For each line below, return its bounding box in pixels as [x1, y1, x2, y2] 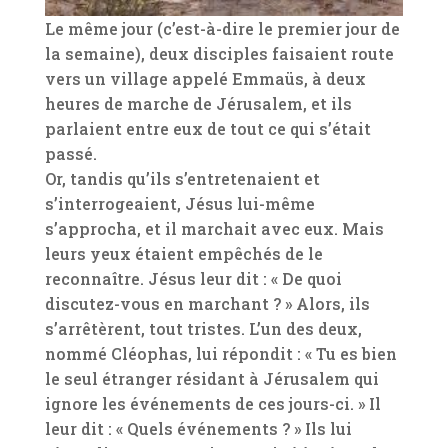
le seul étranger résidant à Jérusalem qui [44, 368, 379, 390]
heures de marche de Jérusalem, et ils [44, 93, 352, 115]
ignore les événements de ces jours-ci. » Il [44, 393, 381, 415]
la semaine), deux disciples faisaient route [44, 43, 394, 65]
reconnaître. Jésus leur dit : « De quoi [44, 268, 342, 290]
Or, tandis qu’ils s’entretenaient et [44, 168, 320, 190]
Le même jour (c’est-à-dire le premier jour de [44, 18, 400, 40]
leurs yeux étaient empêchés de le [44, 243, 323, 265]
